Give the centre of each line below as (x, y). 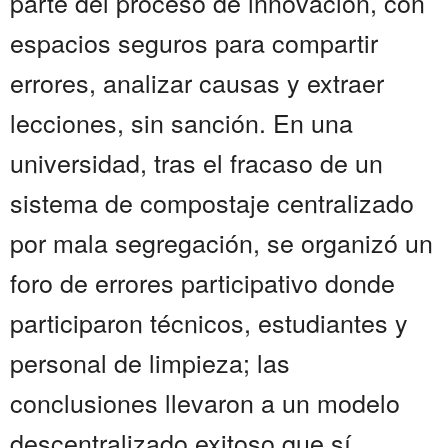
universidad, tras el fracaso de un (196, 162)
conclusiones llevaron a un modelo (205, 402)
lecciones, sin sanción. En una (181, 122)
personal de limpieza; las (150, 362)
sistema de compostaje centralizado (212, 202)
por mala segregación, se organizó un (221, 242)
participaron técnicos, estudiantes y (209, 322)
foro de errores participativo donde (202, 282)
